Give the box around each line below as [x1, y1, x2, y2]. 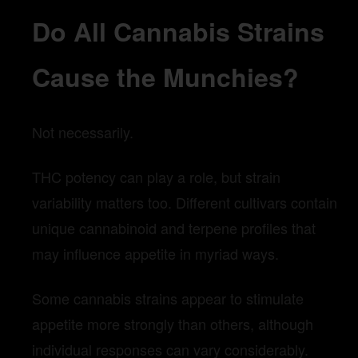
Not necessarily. [32, 121, 133, 143]
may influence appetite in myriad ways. [32, 243, 279, 265]
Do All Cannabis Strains [32, 13, 324, 50]
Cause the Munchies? [32, 58, 299, 96]
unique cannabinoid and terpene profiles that [32, 217, 316, 239]
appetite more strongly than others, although [32, 313, 313, 335]
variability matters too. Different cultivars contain [32, 192, 337, 213]
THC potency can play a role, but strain [32, 166, 280, 188]
